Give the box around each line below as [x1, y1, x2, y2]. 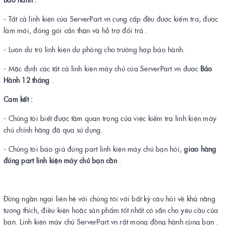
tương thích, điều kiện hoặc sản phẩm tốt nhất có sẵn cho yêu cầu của [4, 205, 218, 215]
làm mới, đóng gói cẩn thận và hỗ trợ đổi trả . [4, 25, 148, 35]
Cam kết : [4, 94, 33, 104]
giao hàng [184, 144, 216, 154]
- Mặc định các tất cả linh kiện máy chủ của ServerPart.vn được [4, 63, 200, 73]
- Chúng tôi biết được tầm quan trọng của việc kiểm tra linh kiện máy [4, 113, 216, 123]
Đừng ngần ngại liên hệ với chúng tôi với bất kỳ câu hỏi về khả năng [4, 193, 215, 203]
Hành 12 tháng [4, 75, 50, 85]
